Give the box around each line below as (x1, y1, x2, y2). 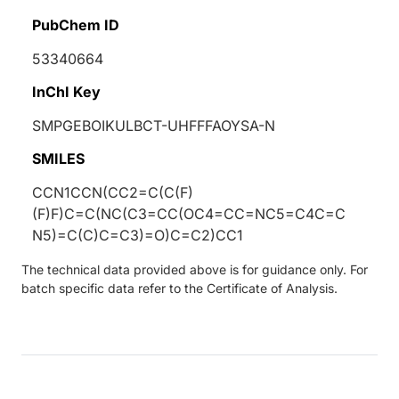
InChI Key (32, 82, 101, 101)
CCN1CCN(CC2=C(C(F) (32, 183, 193, 201)
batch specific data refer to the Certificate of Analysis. (21, 280, 338, 296)
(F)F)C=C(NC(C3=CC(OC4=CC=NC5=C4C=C (32, 204, 346, 223)
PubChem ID (32, 15, 119, 34)
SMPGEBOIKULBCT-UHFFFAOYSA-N (32, 116, 275, 134)
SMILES (32, 149, 85, 167)
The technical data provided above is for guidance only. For (21, 261, 368, 277)
